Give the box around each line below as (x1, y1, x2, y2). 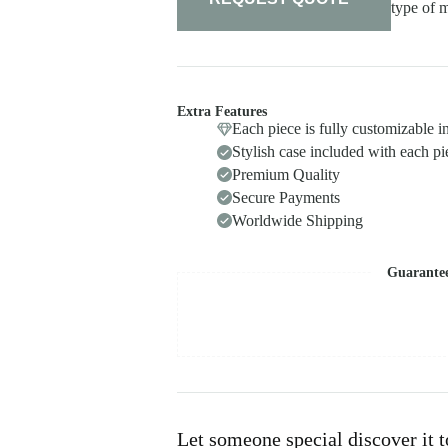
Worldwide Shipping (231, 211, 363, 229)
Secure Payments (231, 188, 340, 206)
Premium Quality (231, 165, 340, 183)
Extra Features (176, 104, 267, 120)
